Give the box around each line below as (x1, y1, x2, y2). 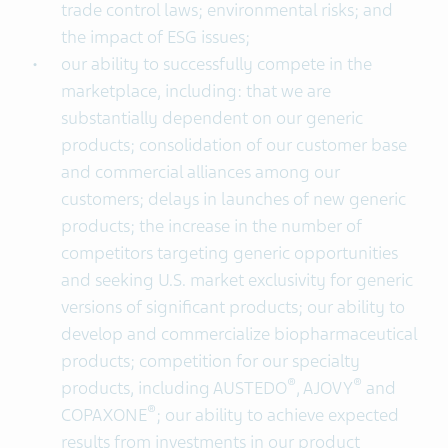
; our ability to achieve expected (155, 404, 399, 426)
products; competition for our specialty (60, 350, 360, 372)
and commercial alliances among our (60, 161, 340, 183)
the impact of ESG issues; (60, 26, 250, 48)
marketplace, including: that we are (60, 80, 331, 102)
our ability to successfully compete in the (60, 53, 372, 75)
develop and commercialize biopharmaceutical (60, 323, 417, 345)
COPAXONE (60, 404, 147, 426)
